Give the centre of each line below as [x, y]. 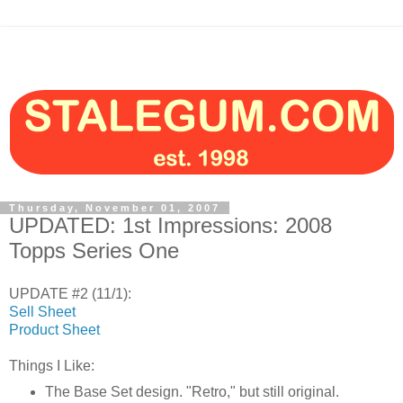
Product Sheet [54, 329]
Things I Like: [52, 365]
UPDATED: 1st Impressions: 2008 [170, 225]
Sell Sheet [42, 311]
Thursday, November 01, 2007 [115, 208]
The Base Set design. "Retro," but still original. [192, 391]
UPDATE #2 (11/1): [70, 293]
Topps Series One [94, 251]
